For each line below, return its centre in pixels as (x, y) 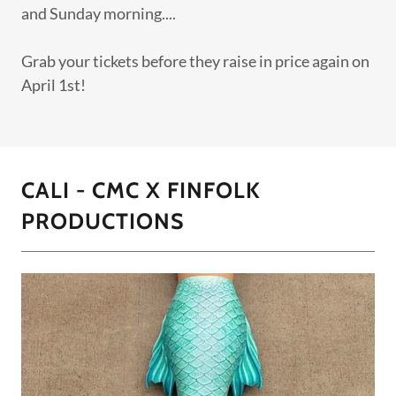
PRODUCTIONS (103, 221)
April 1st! (53, 84)
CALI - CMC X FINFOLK (141, 190)
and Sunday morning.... (99, 13)
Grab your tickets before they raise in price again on (195, 61)
